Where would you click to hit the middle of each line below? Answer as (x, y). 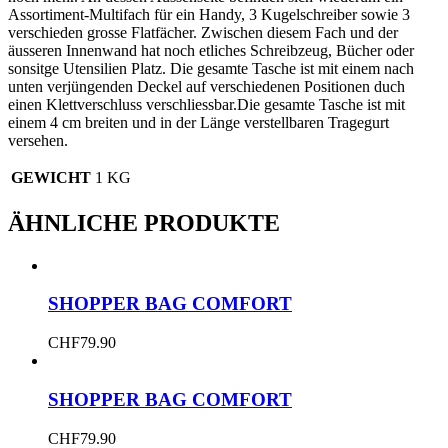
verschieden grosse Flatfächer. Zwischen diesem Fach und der (203, 32)
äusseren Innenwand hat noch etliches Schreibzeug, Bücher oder (211, 50)
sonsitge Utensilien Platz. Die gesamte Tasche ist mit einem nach (211, 68)
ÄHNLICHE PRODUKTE (144, 222)
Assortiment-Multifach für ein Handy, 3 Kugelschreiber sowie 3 (209, 14)
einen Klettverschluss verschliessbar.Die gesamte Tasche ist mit (206, 104)
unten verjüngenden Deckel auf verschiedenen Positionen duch (206, 86)
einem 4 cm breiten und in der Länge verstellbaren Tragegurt (198, 122)
